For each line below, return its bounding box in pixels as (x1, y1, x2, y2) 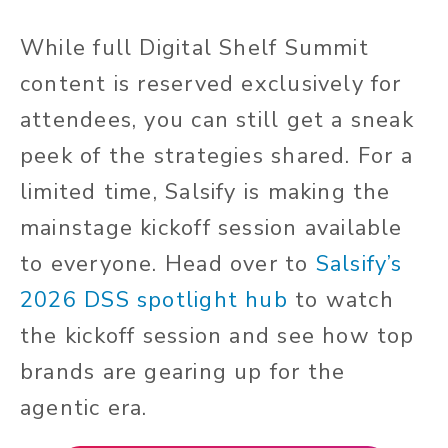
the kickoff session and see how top (20, 321, 415, 352)
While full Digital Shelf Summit (20, 33, 369, 64)
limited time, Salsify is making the (20, 177, 391, 208)
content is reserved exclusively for (20, 69, 402, 100)
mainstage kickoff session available (20, 213, 403, 244)
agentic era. (20, 393, 148, 424)
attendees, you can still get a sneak (20, 105, 414, 136)
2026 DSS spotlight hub (20, 285, 288, 316)
